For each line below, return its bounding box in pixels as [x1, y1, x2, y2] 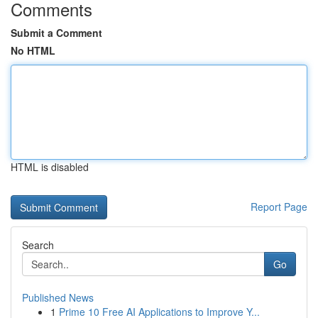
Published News [22, 290, 94, 305]
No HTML [11, 43, 55, 57]
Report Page [251, 199, 307, 214]
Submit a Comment [11, 26, 102, 40]
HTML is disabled [11, 160, 89, 174]
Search [22, 238, 54, 252]
